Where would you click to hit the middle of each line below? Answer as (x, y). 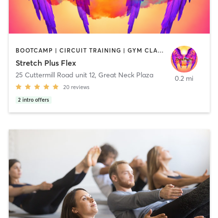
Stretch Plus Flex (45, 63)
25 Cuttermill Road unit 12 (55, 75)
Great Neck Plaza (126, 75)
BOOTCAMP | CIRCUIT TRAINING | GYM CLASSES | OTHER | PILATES (160, 50)
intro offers (36, 100)
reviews (80, 87)
